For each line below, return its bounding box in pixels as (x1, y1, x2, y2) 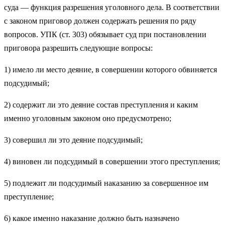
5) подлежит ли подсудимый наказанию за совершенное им (4, 179, 208, 188)
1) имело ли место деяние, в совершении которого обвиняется (4, 65, 217, 74)
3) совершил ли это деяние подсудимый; (4, 136, 143, 145)
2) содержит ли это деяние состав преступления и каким (4, 100, 198, 109)
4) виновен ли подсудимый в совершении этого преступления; (4, 157, 220, 166)
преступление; (4, 192, 54, 201)
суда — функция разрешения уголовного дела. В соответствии (4, 3, 219, 12)
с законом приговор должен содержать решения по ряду (4, 17, 196, 26)
